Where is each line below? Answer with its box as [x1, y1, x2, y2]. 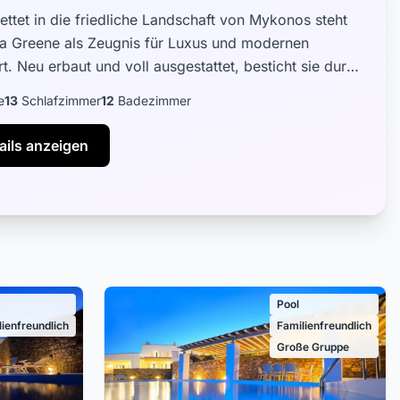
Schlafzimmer [18, 93, 101, 108]
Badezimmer [114, 93, 191, 108]
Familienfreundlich [276, 319, 371, 332]
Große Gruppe [276, 340, 349, 354]
